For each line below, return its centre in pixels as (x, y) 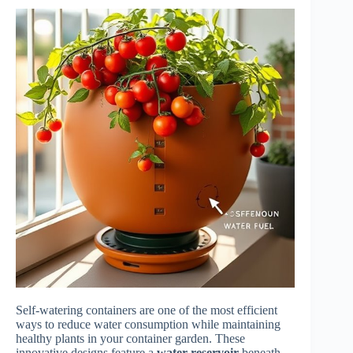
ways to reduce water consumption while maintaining (148, 325)
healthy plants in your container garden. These (130, 339)
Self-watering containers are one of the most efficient (147, 310)
